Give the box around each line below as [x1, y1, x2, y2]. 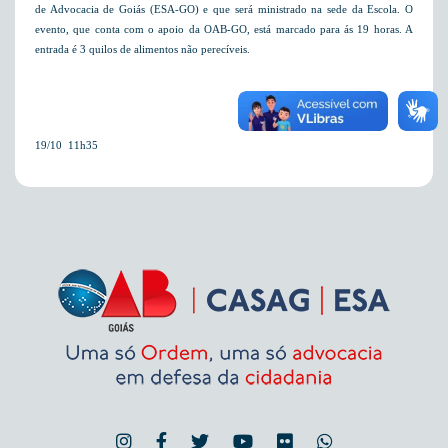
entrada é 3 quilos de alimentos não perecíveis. [35, 44, 250, 55]
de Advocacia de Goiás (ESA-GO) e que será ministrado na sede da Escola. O [35, 4, 413, 15]
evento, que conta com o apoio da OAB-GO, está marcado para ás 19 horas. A [35, 24, 413, 35]
